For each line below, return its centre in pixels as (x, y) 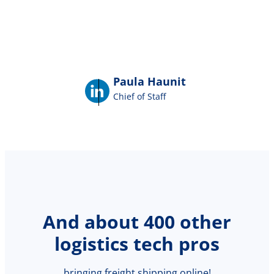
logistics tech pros (137, 244)
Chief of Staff (139, 96)
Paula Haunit (149, 81)
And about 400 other (137, 222)
